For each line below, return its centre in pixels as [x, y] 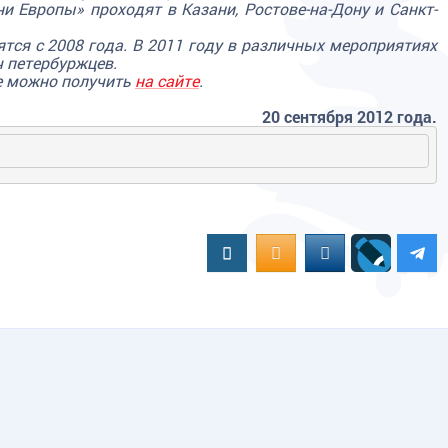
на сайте [167, 80]
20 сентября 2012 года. [349, 116]
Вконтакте [263, 251]
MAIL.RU [352, 251]
